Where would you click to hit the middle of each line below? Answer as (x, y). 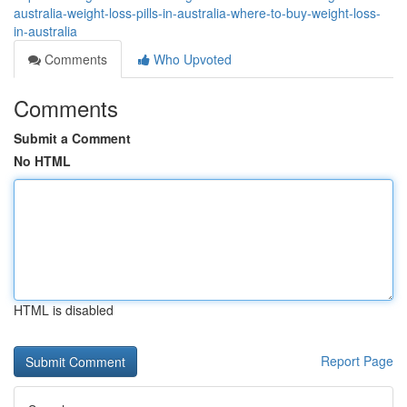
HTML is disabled (64, 310)
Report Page (357, 361)
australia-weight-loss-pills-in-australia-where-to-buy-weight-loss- (197, 13)
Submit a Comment (72, 138)
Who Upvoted (191, 59)
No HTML (42, 161)
